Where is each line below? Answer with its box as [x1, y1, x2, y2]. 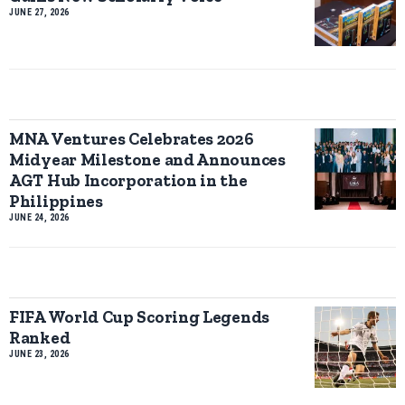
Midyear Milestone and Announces [9, 148, 286, 170]
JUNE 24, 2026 [9, 212, 70, 222]
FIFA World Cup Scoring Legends [9, 306, 269, 327]
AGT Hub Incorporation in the [9, 169, 248, 191]
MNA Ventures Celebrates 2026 [9, 127, 254, 149]
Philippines [9, 190, 103, 212]
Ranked [9, 326, 71, 348]
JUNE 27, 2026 [9, 6, 70, 17]
